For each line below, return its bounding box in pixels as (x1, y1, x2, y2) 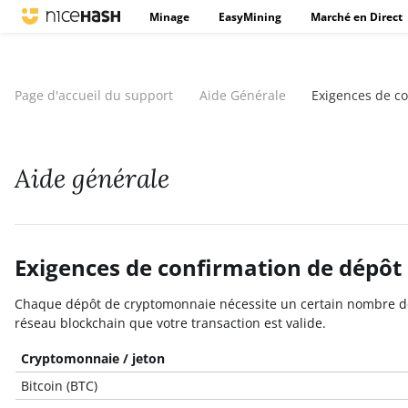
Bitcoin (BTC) (21, 377, 98, 394)
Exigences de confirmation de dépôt (15, 252, 402, 282)
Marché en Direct (311, 9, 403, 25)
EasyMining (219, 9, 281, 25)
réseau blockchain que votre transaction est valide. (15, 314, 330, 331)
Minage (149, 9, 189, 25)
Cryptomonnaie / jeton (21, 350, 166, 367)
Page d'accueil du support (15, 87, 173, 104)
